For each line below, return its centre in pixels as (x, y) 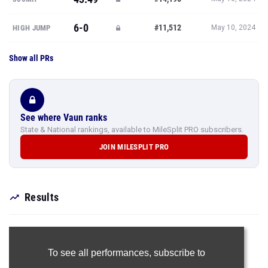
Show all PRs (31, 58)
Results (42, 197)
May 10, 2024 (233, 28)
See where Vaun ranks (64, 118)
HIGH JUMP (32, 28)
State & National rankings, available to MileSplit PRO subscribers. (132, 130)
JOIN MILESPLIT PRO (134, 147)
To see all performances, (100, 253)
